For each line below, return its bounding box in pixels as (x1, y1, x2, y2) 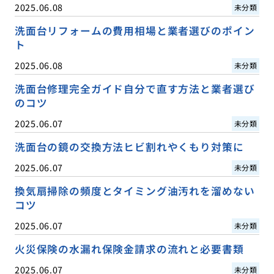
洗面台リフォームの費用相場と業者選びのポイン (14, 23, 255, 38)
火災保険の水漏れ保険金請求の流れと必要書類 (14, 242, 244, 257)
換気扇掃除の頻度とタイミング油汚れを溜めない (14, 183, 255, 199)
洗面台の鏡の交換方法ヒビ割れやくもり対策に (14, 139, 244, 155)
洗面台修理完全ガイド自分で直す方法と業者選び (14, 81, 255, 97)
